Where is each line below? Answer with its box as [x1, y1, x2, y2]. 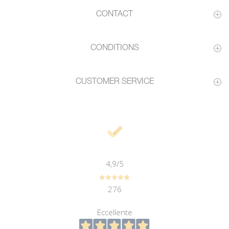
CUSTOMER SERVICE [75, 78, 154, 85]
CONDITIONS [90, 44, 139, 52]
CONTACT [96, 11, 133, 18]
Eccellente [97, 207, 132, 217]
